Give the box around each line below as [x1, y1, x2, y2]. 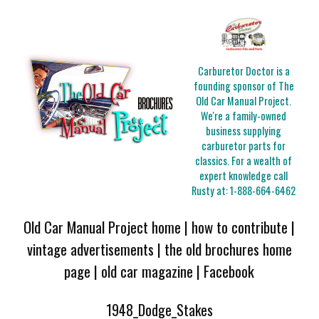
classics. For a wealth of [195, 153, 293, 169]
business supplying [206, 123, 282, 139]
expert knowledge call [199, 168, 288, 184]
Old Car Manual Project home [23, 215, 182, 238]
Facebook [204, 259, 255, 282]
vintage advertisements [26, 237, 154, 260]
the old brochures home [164, 237, 292, 260]
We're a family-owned [201, 108, 287, 124]
